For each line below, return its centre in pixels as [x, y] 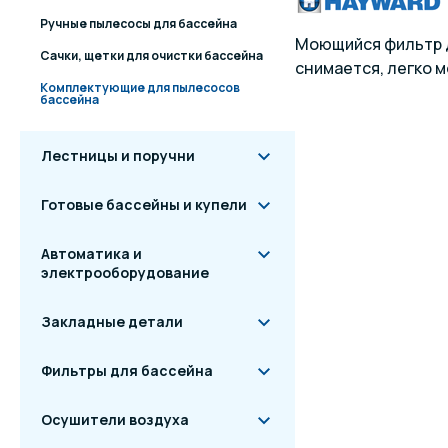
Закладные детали [112, 321]
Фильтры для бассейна [127, 370]
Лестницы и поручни [118, 155]
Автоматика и [91, 253]
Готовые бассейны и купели [144, 204]
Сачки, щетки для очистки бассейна [151, 55]
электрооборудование [125, 272]
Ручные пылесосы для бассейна [138, 23]
